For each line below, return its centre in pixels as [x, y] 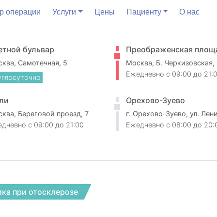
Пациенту [144, 12]
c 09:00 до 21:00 [56, 125]
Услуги [64, 12]
